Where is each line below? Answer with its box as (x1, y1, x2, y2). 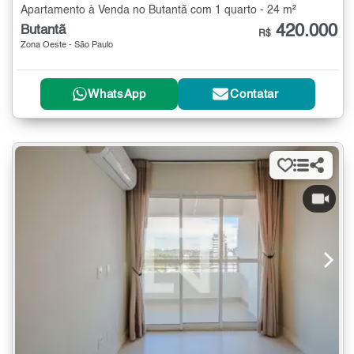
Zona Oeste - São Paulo (21, 40, 113, 50)
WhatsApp (88, 88, 146, 100)
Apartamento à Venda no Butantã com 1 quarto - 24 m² (21, 4, 296, 16)
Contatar (230, 88, 279, 100)
